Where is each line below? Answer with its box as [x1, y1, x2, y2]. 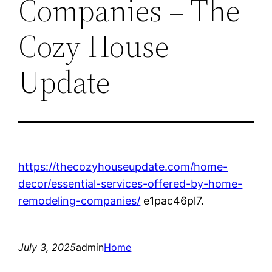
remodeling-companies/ [18, 194, 141, 207]
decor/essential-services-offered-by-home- [18, 177, 243, 190]
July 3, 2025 [18, 240, 76, 253]
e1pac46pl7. [140, 194, 205, 207]
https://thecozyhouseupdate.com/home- [18, 160, 228, 173]
